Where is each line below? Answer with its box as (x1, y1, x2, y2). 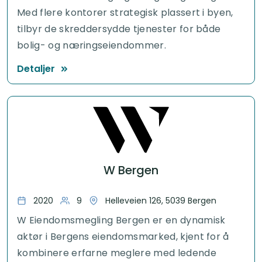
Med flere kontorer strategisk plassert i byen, (17, 5, 233, 19)
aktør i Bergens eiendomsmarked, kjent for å (17, 229, 229, 243)
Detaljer (17, 61, 55, 75)
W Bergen (104, 161, 158, 178)
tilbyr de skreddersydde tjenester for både (17, 22, 221, 36)
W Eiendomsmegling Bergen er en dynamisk (17, 213, 226, 227)
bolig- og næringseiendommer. (17, 38, 166, 52)
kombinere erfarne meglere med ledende (17, 246, 216, 260)
